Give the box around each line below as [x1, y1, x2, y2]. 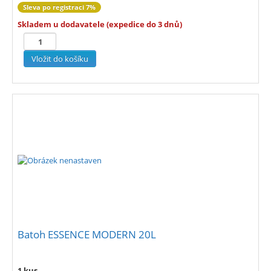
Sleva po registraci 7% [23, 2, 96, 12]
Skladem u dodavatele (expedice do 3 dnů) [18, 19, 182, 30]
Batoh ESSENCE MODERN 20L [18, 227, 156, 242]
